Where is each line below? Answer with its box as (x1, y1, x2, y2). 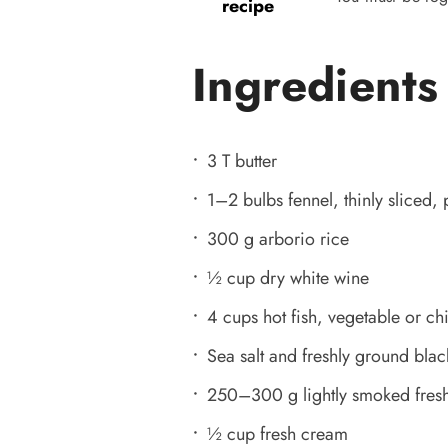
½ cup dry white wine (207, 264, 369, 291)
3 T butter (207, 147, 277, 174)
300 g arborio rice (207, 225, 349, 252)
